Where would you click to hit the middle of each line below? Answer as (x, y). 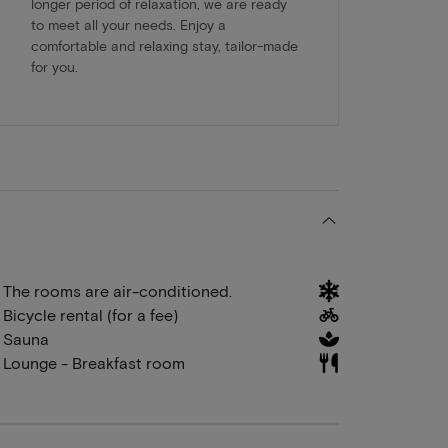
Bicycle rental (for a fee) (90, 315)
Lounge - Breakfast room (93, 363)
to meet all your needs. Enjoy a (128, 25)
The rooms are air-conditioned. (117, 291)
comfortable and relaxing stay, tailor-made (164, 46)
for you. (54, 67)
